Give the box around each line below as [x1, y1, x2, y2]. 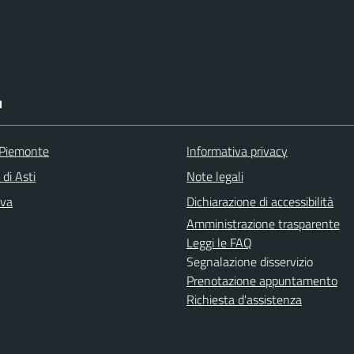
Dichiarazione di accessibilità [186, 192, 333, 211]
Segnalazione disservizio [186, 252, 313, 271]
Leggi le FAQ [186, 233, 252, 252]
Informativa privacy [186, 141, 288, 160]
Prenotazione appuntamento [186, 271, 337, 290]
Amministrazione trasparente [186, 214, 340, 233]
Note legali [186, 167, 243, 186]
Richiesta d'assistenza [186, 290, 302, 309]
